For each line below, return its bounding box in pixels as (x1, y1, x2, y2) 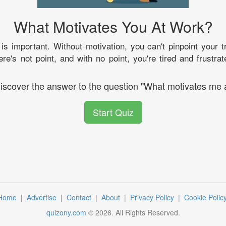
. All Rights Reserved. (111, 207, 180, 217)
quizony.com (46, 207, 86, 217)
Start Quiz (92, 105, 134, 119)
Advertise (26, 192, 59, 202)
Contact (66, 192, 93, 202)
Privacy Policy (130, 192, 176, 202)
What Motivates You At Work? (13, 15, 213, 37)
